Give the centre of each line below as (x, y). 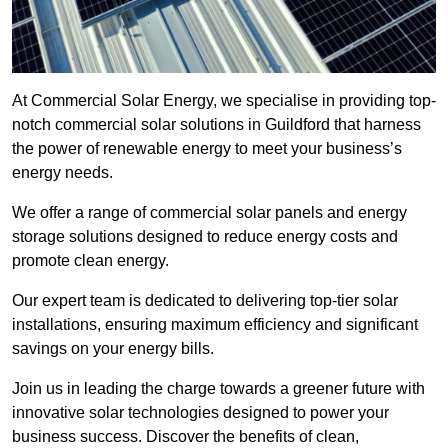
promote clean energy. (90, 261)
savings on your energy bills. (113, 349)
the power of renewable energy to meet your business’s (207, 149)
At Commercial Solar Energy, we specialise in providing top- (224, 101)
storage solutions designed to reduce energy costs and (205, 237)
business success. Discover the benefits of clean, (185, 437)
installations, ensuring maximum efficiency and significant (215, 325)
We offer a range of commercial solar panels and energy (209, 213)
